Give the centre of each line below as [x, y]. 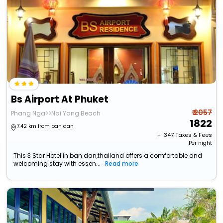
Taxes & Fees [193, 135]
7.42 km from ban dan [46, 126]
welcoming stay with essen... [57, 164]
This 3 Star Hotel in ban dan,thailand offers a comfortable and [108, 156]
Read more [122, 164]
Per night [200, 143]
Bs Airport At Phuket [60, 100]
